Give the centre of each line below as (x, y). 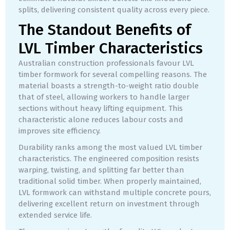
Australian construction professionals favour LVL (106, 63)
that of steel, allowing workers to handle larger (104, 97)
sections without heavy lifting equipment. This (101, 108)
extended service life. (55, 215)
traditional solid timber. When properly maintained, (110, 181)
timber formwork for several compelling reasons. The (113, 74)
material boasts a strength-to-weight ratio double (109, 85)
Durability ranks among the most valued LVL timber (110, 147)
